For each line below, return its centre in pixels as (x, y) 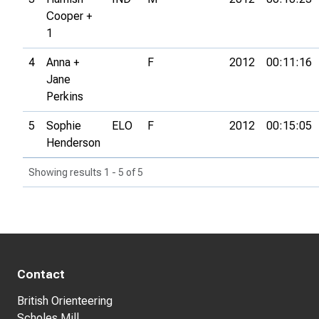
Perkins (65, 97)
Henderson (73, 143)
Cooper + (69, 16)
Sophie (64, 126)
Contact (41, 274)
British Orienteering (65, 300)
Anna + (63, 63)
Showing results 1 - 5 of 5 (86, 173)
